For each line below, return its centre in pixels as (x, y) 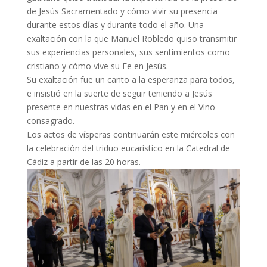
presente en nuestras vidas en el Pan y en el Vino (121, 107)
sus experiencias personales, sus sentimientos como (128, 52)
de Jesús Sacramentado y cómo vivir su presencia (122, 11)
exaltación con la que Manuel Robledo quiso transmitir (131, 38)
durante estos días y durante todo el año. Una (115, 24)
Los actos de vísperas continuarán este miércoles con (131, 134)
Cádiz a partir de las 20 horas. (83, 162)
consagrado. (50, 120)
